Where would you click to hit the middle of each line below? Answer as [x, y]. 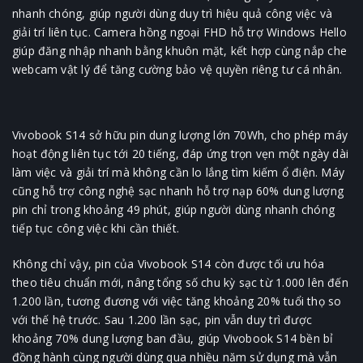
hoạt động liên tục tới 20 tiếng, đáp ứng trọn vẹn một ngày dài [181, 154]
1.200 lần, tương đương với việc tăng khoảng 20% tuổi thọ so [177, 301]
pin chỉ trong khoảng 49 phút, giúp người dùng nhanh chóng [173, 210]
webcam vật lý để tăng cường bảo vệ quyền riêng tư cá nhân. [177, 70]
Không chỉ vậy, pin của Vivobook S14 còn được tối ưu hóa [169, 264]
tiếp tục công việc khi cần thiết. [96, 228]
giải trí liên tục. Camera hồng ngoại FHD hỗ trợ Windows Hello [179, 32]
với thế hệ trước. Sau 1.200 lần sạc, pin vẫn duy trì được [162, 320]
